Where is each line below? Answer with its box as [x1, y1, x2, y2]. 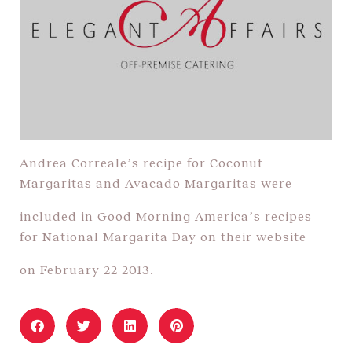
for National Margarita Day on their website [20, 228, 306, 244]
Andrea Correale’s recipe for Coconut [20, 154, 263, 170]
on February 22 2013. [20, 261, 154, 277]
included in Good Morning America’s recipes [20, 207, 312, 223]
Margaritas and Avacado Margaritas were [20, 174, 292, 190]
